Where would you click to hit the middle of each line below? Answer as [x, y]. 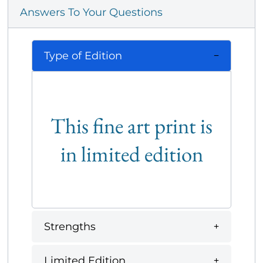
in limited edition [131, 154]
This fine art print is [131, 126]
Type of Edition [83, 55]
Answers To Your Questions [91, 13]
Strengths [70, 226]
